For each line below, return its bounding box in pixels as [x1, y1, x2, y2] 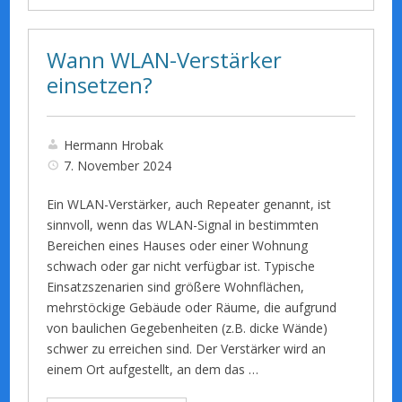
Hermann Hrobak [64, 135, 164, 153]
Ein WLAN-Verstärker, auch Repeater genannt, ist [47, 195, 332, 213]
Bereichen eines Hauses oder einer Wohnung [47, 236, 309, 254]
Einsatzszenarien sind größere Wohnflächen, [47, 277, 305, 295]
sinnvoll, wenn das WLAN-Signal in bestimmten [47, 215, 319, 233]
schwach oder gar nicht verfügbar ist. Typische [47, 257, 316, 275]
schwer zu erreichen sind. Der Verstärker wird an [47, 339, 327, 357]
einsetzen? [47, 70, 153, 100]
